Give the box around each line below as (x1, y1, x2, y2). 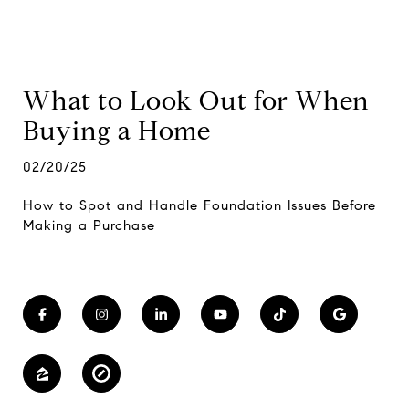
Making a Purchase (23, 217, 155, 234)
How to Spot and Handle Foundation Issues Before (23, 197, 376, 214)
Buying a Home (23, 115, 211, 147)
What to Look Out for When (23, 85, 370, 117)
